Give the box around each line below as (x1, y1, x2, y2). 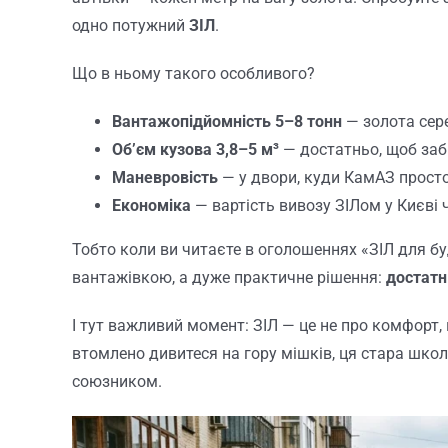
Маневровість (111, 168, 218, 188)
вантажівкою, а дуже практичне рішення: (71, 268, 386, 288)
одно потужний (71, 16, 189, 36)
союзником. (71, 372, 162, 392)
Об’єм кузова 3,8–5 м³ (111, 140, 279, 160)
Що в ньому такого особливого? (71, 64, 315, 84)
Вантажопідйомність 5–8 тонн (111, 112, 342, 132)
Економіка (111, 196, 191, 216)
